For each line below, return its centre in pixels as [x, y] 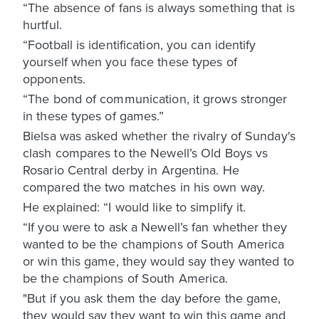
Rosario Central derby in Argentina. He [131, 169]
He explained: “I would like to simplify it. [135, 206]
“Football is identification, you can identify [140, 44]
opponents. [54, 78]
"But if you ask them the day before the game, [152, 298]
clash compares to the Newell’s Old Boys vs [146, 152]
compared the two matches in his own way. [144, 187]
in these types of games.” [94, 115]
